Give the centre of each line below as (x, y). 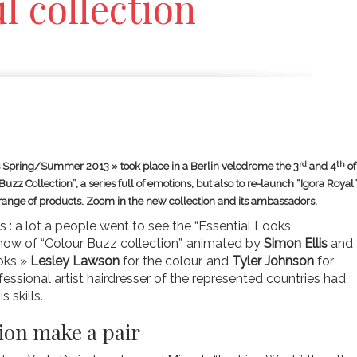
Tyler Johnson (273, 261)
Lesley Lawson (75, 261)
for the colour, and (176, 261)
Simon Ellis (297, 244)
